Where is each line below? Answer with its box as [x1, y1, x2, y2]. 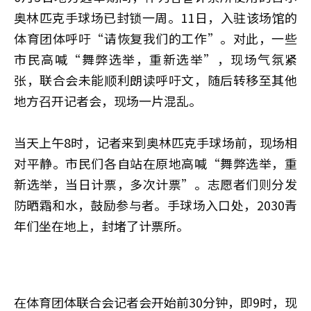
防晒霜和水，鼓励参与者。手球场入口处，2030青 [14, 195, 297, 214]
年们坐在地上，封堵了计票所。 [14, 216, 189, 235]
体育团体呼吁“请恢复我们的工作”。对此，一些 [14, 28, 297, 47]
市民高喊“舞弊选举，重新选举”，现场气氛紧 [14, 49, 297, 68]
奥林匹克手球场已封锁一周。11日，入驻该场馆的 [14, 8, 297, 26]
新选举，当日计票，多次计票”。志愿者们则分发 [14, 174, 297, 193]
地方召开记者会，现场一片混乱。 [14, 91, 201, 110]
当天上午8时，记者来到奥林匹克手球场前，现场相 [14, 133, 297, 151]
